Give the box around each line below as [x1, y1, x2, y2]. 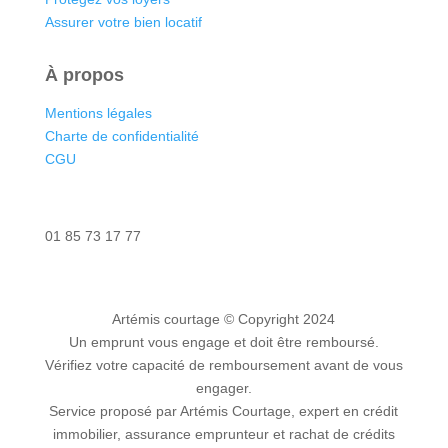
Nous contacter [44, 201, 176, 222]
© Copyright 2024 [224, 310, 336, 327]
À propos [44, 64, 124, 85]
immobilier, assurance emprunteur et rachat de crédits [52, 425, 395, 442]
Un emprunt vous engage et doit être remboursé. [68, 333, 379, 350]
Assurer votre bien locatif [44, 13, 202, 30]
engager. [195, 379, 252, 396]
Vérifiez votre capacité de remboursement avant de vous [44, 356, 403, 373]
